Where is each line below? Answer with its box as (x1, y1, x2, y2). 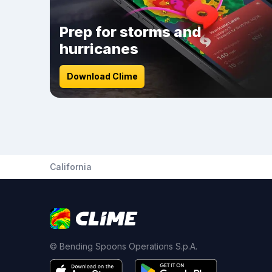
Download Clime (66, 71, 138, 81)
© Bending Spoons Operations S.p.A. (50, 241, 197, 251)
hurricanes (59, 40, 138, 58)
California (50, 161, 92, 172)
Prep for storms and (59, 23, 202, 41)
